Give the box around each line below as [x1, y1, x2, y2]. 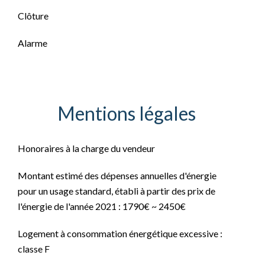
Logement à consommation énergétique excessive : [18, 228, 222, 239]
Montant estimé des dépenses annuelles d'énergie [18, 170, 216, 181]
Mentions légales [57, 102, 196, 125]
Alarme [18, 37, 47, 49]
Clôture [18, 10, 49, 21]
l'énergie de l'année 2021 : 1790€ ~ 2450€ [18, 201, 186, 212]
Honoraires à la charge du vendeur [18, 143, 155, 154]
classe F [18, 243, 50, 254]
